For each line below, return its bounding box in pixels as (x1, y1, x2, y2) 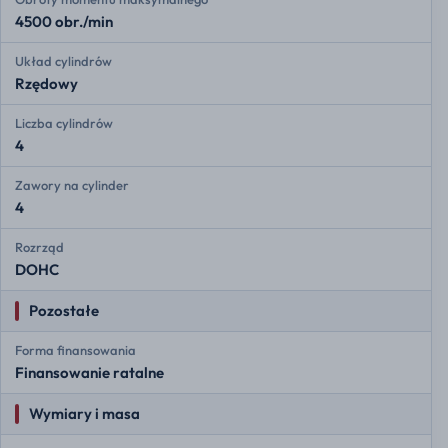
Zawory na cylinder (15, 177, 129, 194)
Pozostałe (29, 301, 99, 321)
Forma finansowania (15, 342, 136, 359)
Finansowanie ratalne (15, 363, 164, 383)
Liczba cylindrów (15, 115, 113, 132)
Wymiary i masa (29, 404, 140, 424)
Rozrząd (15, 239, 64, 256)
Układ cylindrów (15, 53, 112, 70)
